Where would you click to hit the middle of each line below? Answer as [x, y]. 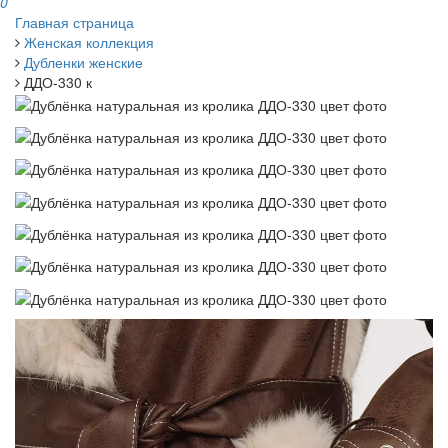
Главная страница [74, 22]
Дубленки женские [83, 62]
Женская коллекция [89, 42]
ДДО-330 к [58, 82]
